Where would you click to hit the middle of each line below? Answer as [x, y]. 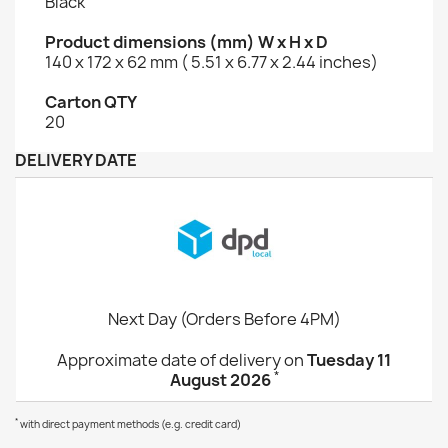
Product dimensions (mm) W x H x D [186, 41]
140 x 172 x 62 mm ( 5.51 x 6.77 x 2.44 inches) [211, 61]
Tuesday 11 [349, 359]
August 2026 [220, 379]
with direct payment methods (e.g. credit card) [129, 423]
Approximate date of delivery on [182, 359]
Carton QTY [91, 101]
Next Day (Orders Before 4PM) [224, 318]
